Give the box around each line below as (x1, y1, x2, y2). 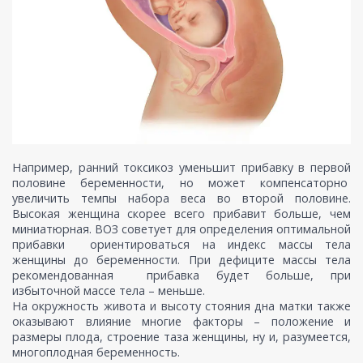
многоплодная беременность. (12, 344, 186, 360)
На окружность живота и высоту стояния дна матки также (12, 297, 351, 314)
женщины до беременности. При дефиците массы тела (12, 251, 351, 267)
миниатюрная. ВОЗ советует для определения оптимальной (12, 220, 351, 237)
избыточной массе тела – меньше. (12, 282, 208, 298)
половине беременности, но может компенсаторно (12, 174, 351, 190)
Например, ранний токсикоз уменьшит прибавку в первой (12, 159, 351, 175)
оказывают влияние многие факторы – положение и (12, 313, 351, 329)
